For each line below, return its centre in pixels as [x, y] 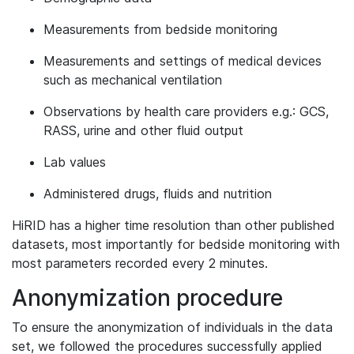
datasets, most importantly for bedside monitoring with [176, 244]
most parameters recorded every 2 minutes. [140, 263]
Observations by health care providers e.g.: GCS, [186, 111]
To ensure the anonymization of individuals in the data [172, 327]
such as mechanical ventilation [133, 80]
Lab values [75, 162]
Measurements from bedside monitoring [160, 29]
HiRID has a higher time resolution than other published [173, 225]
